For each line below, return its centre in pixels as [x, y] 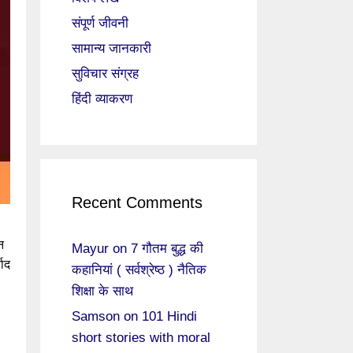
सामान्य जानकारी [111, 48]
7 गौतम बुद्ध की [167, 249]
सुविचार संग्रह [105, 74]
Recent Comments [137, 203]
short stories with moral [141, 338]
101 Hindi [169, 316]
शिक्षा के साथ [102, 291]
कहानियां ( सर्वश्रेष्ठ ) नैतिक [139, 270]
